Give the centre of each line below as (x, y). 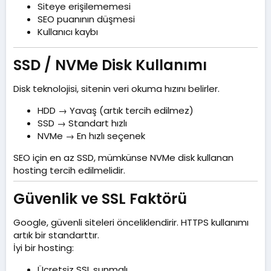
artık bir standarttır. (56, 235)
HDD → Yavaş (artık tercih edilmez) (116, 110)
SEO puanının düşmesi (86, 19)
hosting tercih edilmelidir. (69, 170)
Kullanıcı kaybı (68, 31)
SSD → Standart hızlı (82, 123)
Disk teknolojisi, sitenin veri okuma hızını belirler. (116, 88)
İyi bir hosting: (44, 248)
